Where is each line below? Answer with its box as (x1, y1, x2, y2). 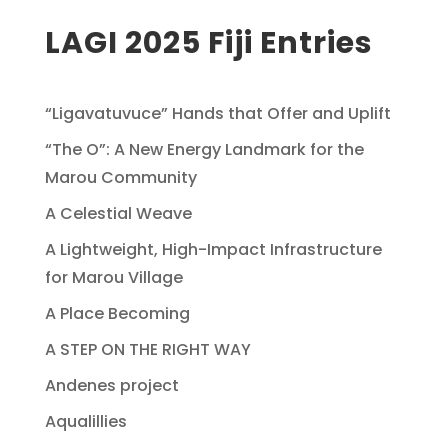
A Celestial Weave (44, 201, 192, 225)
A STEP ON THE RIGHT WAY (44, 337, 251, 361)
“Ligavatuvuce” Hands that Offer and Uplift (44, 101, 391, 125)
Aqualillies (44, 409, 127, 433)
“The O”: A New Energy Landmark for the (44, 137, 364, 161)
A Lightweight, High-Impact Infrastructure (44, 237, 382, 261)
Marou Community (44, 165, 197, 189)
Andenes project (44, 373, 179, 397)
